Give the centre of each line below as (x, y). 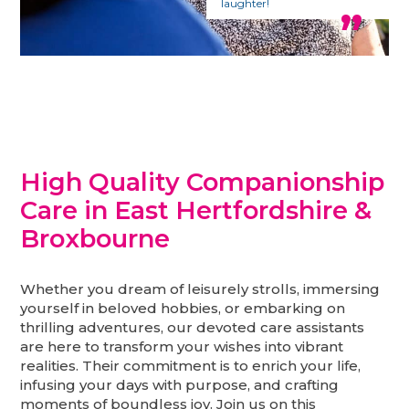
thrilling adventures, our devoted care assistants (193, 328)
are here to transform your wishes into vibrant (182, 347)
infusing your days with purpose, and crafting (180, 385)
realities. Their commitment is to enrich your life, (191, 366)
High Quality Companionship (203, 182)
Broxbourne (95, 238)
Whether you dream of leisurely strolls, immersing (200, 289)
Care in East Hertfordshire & (196, 210)
